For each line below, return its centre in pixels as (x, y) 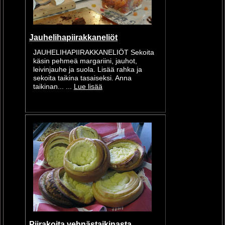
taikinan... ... (53, 87)
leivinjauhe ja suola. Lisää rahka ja (87, 70)
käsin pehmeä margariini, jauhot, (85, 61)
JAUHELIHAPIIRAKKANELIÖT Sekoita (93, 53)
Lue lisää (88, 87)
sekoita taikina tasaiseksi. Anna (82, 78)
